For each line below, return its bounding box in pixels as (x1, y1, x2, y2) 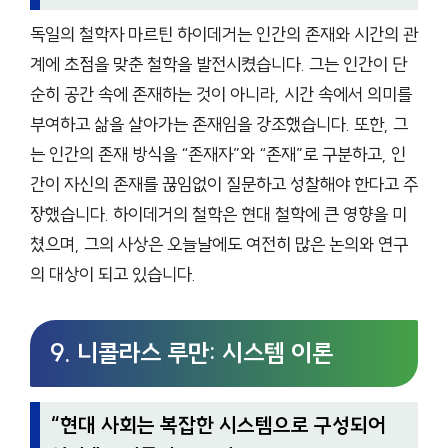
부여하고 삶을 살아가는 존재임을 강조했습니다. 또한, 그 (30, 113, 408, 136)
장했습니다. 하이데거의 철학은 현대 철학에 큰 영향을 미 (30, 203, 407, 226)
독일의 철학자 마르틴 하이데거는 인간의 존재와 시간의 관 (30, 23, 418, 46)
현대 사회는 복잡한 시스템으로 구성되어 (60, 412, 387, 439)
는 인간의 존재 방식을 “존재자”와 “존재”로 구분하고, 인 (30, 143, 406, 166)
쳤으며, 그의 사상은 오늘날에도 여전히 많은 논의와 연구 (30, 233, 408, 256)
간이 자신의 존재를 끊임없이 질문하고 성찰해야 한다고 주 (30, 173, 418, 196)
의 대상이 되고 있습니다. (30, 263, 196, 286)
